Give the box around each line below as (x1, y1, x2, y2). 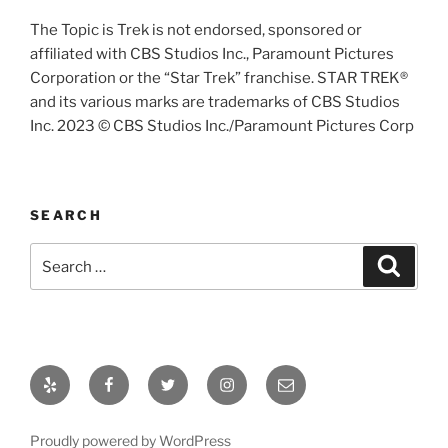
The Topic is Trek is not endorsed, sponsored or (30, 21, 362, 39)
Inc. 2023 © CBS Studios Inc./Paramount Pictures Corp (30, 117, 414, 135)
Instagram (218, 367, 295, 386)
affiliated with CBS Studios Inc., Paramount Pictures (30, 45, 394, 63)
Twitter (159, 367, 212, 386)
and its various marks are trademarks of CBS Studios (30, 93, 400, 111)
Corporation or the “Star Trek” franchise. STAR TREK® (30, 69, 408, 87)
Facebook (100, 367, 175, 386)
